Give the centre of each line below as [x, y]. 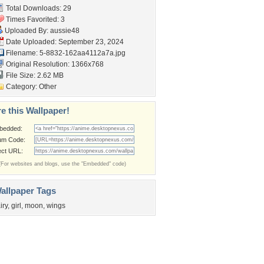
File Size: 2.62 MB [34, 75]
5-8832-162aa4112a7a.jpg [82, 53]
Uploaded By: [27, 31]
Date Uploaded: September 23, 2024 [64, 42]
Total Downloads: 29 [38, 8]
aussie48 [65, 31]
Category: [22, 87]
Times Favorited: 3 [34, 19]
